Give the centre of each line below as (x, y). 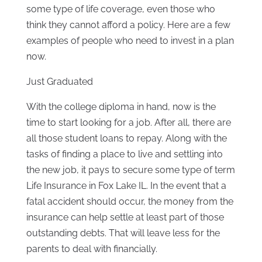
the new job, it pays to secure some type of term (130, 170)
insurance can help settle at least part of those (125, 218)
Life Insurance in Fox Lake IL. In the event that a (126, 186)
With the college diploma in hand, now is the (121, 107)
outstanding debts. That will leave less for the (123, 233)
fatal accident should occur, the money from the (130, 202)
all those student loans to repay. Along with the (126, 139)
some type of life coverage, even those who (120, 9)
